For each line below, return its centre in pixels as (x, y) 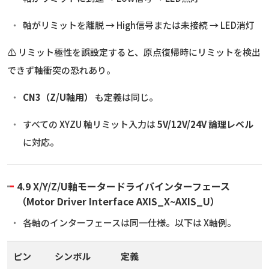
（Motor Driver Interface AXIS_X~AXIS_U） (118, 201)
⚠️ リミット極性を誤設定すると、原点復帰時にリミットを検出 (134, 52)
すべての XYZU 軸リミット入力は (90, 124)
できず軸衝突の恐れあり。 (61, 70)
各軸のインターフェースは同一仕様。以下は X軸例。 (129, 222)
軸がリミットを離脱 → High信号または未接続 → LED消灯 (138, 25)
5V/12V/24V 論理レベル (205, 124)
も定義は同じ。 (125, 97)
